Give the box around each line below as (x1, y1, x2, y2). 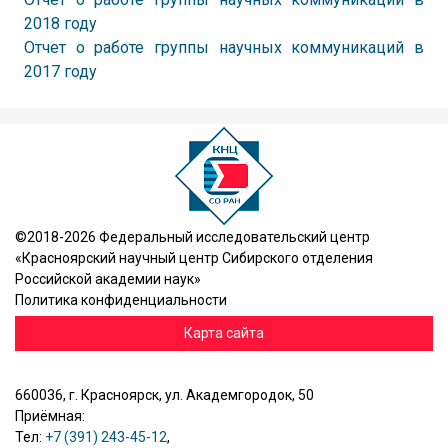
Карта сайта (184, 325, 264, 341)
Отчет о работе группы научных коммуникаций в (24, 38, 424, 57)
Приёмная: (15, 408, 85, 424)
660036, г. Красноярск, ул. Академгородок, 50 (15, 387, 314, 403)
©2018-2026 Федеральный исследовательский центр (15, 229, 370, 245)
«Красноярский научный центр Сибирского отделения (15, 250, 373, 266)
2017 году (24, 62, 97, 81)
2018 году (24, 14, 97, 33)
